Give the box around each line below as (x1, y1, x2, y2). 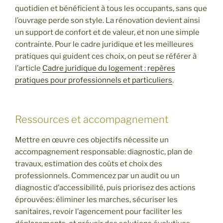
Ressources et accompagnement (15, 113, 169, 125)
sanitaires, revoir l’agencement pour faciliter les (15, 207, 182, 216)
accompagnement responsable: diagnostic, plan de (15, 147, 193, 156)
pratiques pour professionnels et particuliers (15, 76, 172, 85)
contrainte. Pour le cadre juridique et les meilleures (15, 40, 194, 49)
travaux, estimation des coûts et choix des (15, 159, 162, 168)
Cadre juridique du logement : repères (42, 64, 175, 73)
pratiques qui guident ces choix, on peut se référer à (15, 52, 197, 61)
